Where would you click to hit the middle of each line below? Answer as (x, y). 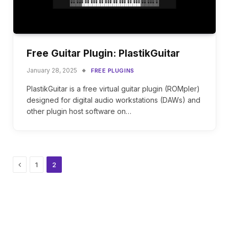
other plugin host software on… (79, 111)
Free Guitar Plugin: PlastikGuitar (103, 53)
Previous (36, 164)
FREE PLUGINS (113, 70)
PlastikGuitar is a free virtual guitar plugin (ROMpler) (113, 88)
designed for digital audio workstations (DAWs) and (113, 100)
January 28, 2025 (52, 70)
